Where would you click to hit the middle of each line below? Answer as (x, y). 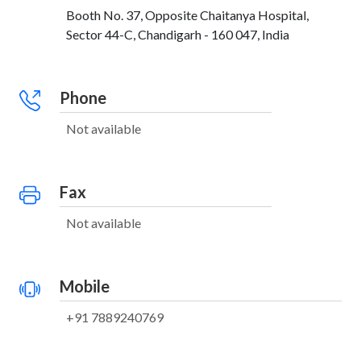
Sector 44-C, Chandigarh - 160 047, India (178, 34)
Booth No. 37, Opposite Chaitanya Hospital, (187, 15)
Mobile (85, 286)
